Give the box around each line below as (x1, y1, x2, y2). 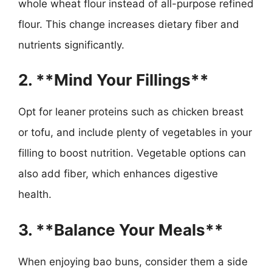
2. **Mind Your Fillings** (18, 70, 209, 89)
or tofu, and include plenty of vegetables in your (18, 126, 252, 138)
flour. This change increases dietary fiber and (18, 18, 239, 30)
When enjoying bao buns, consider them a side (18, 255, 248, 268)
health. (18, 188, 52, 200)
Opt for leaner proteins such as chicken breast (18, 106, 243, 118)
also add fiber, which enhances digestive (18, 168, 218, 180)
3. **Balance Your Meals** (18, 220, 223, 239)
